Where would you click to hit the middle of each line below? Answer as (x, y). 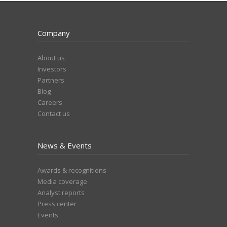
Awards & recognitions (72, 170)
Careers (50, 102)
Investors (52, 69)
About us (51, 58)
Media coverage (62, 181)
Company (54, 33)
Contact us (54, 113)
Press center (57, 204)
